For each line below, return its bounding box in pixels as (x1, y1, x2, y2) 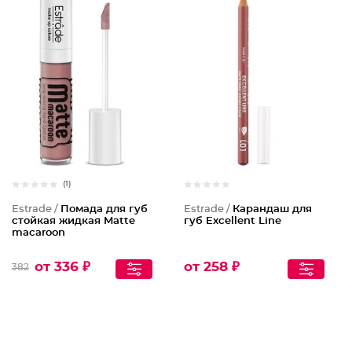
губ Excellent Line (184, 216, 281, 226)
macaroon (12, 228, 65, 238)
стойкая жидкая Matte (12, 216, 135, 226)
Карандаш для (233, 204, 312, 214)
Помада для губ (60, 204, 148, 214)
